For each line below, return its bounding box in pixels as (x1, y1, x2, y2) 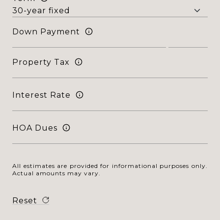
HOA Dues (12, 123, 57, 133)
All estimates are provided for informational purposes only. (12, 162, 208, 169)
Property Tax (12, 57, 70, 67)
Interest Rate (12, 90, 71, 100)
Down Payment (12, 27, 80, 36)
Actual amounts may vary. (12, 169, 101, 177)
